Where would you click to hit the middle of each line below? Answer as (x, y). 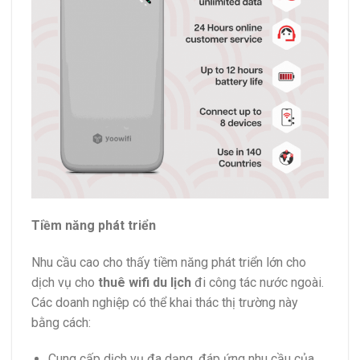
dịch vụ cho (65, 282)
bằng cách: (61, 322)
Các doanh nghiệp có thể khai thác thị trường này (165, 302)
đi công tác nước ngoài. (258, 282)
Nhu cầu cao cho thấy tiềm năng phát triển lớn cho (169, 262)
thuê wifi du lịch (145, 282)
